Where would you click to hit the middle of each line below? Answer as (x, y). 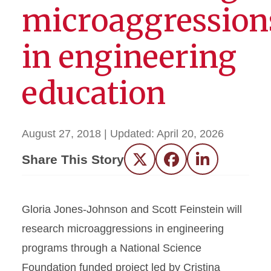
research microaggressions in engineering (123, 229)
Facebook (195, 164)
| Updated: (130, 134)
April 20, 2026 (190, 134)
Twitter (155, 164)
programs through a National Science (112, 248)
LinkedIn (223, 164)
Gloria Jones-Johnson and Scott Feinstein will (132, 209)
